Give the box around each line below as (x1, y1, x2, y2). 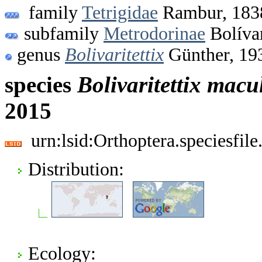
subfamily (19, 23, 104, 44)
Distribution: (28, 158, 124, 180)
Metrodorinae (104, 23, 205, 44)
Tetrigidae (82, 2, 158, 23)
